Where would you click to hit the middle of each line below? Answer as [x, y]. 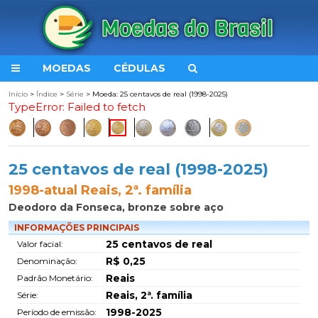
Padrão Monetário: [55, 278]
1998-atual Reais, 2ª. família [100, 190]
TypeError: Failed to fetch [77, 107]
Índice [47, 94]
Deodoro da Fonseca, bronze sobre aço [116, 207]
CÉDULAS [139, 68]
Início [18, 94]
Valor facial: [40, 244]
